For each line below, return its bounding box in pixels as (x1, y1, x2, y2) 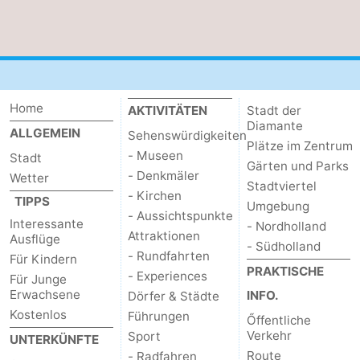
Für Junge (10, 271, 67, 287)
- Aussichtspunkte (128, 207, 234, 223)
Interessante (10, 215, 84, 231)
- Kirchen (128, 187, 182, 203)
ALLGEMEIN (10, 125, 80, 141)
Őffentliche (246, 312, 311, 328)
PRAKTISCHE (246, 263, 324, 279)
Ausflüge (10, 231, 60, 247)
